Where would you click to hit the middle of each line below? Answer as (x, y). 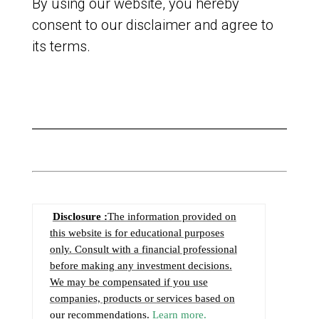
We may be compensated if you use (129, 282)
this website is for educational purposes (137, 233)
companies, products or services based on (142, 298)
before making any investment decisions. (141, 266)
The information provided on (172, 216)
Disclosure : (80, 216)
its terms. (61, 46)
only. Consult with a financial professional (143, 249)
